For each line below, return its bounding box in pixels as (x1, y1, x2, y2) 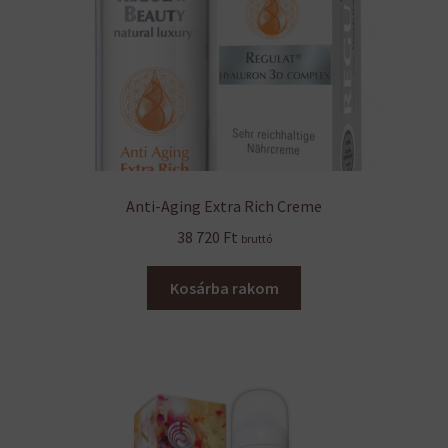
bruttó (240, 230, 272, 246)
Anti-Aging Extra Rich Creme (126, 196, 322, 217)
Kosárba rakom (169, 277, 279, 298)
